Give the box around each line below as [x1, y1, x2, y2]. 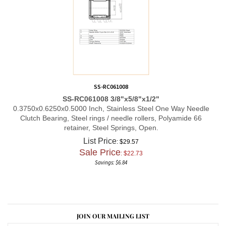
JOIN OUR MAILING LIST [77, 206, 149, 214]
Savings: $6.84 [95, 153, 127, 160]
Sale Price [79, 142, 121, 152]
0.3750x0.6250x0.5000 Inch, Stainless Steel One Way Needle [13, 98, 209, 107]
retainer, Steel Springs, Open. [64, 118, 158, 126]
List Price [83, 131, 117, 140]
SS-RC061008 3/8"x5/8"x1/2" [63, 89, 159, 97]
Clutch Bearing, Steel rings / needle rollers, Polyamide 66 [20, 108, 202, 117]
